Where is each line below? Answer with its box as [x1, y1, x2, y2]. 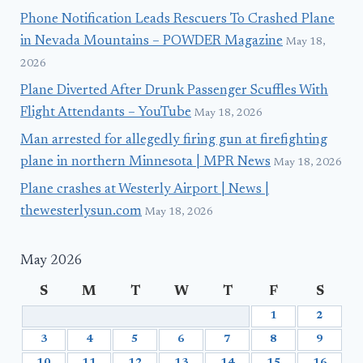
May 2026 [20, 254, 83, 268]
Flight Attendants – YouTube [20, 106, 191, 121]
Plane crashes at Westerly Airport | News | [20, 182, 269, 197]
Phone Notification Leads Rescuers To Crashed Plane [20, 13, 335, 28]
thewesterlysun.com [20, 204, 142, 219]
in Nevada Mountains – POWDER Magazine [20, 35, 283, 49]
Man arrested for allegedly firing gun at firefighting [20, 133, 327, 147]
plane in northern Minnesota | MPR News [20, 155, 271, 169]
